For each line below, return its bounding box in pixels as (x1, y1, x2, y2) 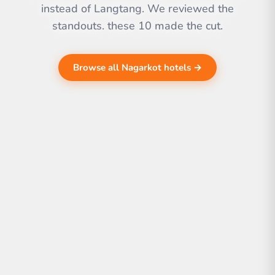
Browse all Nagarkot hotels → (73, 61, 202, 74)
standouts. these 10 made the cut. (52, 18, 223, 34)
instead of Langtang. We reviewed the (41, 1, 234, 17)
